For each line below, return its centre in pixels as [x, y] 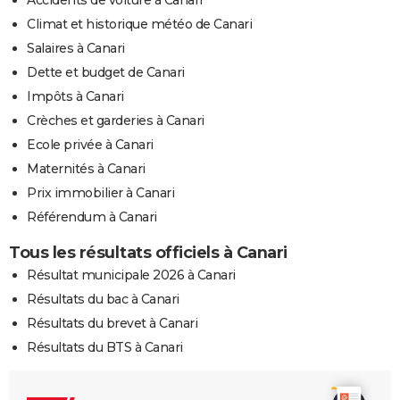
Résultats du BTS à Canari [105, 347]
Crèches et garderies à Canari [116, 120]
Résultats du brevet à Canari [112, 323]
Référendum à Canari [92, 217]
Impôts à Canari [75, 96]
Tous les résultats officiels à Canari [148, 252]
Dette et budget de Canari [106, 72]
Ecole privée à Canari [90, 144]
